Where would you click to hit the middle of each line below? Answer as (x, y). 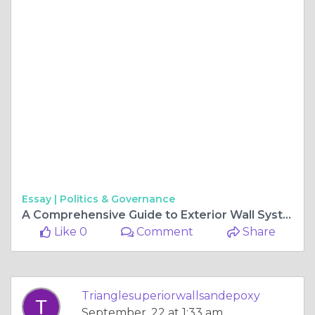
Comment (164, 231)
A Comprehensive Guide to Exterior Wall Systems (287, 214)
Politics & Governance (117, 199)
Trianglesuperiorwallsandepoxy (171, 295)
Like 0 (69, 231)
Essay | (41, 199)
